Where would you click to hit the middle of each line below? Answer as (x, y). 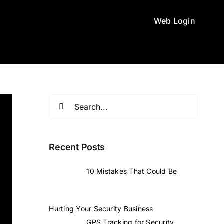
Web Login (174, 21)
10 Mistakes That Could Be (132, 171)
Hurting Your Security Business (101, 208)
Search (62, 100)
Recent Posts (77, 147)
